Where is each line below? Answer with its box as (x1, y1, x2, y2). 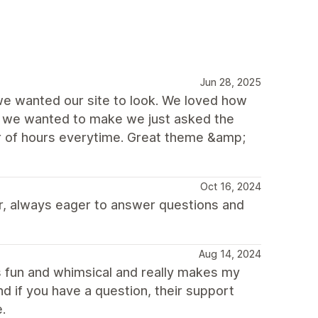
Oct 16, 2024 (200, 180, 261, 192)
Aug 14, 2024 (199, 247, 261, 260)
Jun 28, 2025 (200, 75, 261, 88)
